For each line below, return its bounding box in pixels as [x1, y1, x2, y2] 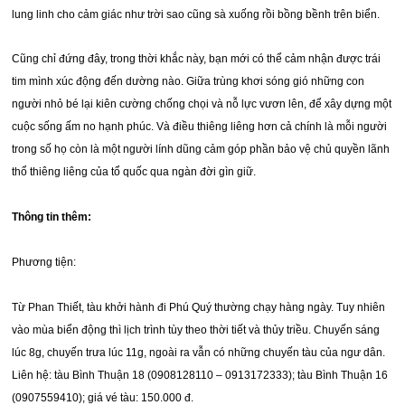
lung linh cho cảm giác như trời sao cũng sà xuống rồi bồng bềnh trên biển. [12, 7, 383, 21]
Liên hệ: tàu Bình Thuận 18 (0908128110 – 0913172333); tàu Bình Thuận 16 [12, 368, 389, 381]
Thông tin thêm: [12, 210, 92, 223]
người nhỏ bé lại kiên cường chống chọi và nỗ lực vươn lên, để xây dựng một [12, 97, 392, 110]
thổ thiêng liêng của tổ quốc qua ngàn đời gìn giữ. [12, 165, 257, 178]
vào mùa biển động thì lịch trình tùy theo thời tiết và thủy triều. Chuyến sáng [12, 323, 381, 336]
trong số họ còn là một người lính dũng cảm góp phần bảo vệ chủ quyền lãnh [12, 142, 391, 155]
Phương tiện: [12, 255, 77, 268]
